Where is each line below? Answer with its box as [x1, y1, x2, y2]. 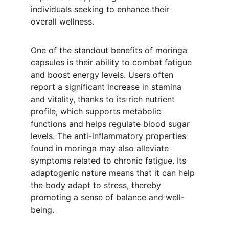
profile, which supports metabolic [31, 106, 164, 117]
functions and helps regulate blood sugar [31, 119, 192, 129]
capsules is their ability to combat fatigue [31, 57, 194, 67]
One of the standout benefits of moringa [31, 45, 190, 55]
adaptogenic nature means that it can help [31, 168, 197, 178]
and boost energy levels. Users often [31, 70, 176, 80]
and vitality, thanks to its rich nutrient [31, 94, 177, 104]
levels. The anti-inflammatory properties [31, 131, 189, 141]
